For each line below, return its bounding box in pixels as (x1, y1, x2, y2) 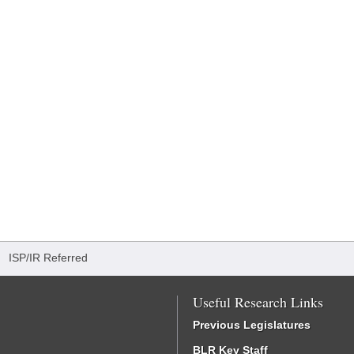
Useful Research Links (193, 292, 323, 311)
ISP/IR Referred (9, 251, 88, 264)
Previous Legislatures (193, 318, 311, 331)
